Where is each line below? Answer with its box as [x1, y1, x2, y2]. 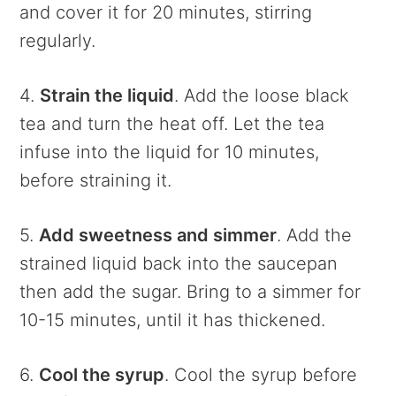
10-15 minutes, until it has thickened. [19, 308, 326, 331]
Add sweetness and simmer [39, 224, 278, 246]
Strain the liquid [40, 84, 175, 106]
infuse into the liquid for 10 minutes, [19, 141, 320, 163]
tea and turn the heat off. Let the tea [19, 112, 325, 134]
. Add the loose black [174, 84, 350, 106]
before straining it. [19, 169, 172, 191]
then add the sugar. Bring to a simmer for [19, 280, 362, 302]
